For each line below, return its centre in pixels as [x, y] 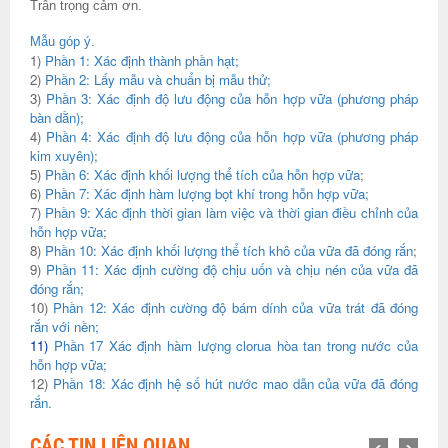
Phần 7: [69, 193]
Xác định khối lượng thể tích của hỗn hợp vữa [227, 174]
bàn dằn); [57, 117]
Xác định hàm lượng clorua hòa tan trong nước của [263, 345]
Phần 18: [81, 383]
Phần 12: [83, 307]
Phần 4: [72, 136]
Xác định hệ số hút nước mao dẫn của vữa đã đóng [264, 383]
